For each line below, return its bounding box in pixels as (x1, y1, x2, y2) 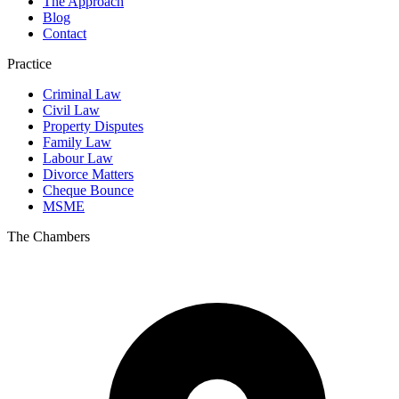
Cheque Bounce (43, 182, 134, 198)
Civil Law (43, 102, 100, 118)
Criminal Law (43, 85, 121, 102)
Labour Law (43, 150, 113, 166)
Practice (7, 55, 52, 71)
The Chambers (7, 228, 90, 244)
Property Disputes (43, 118, 143, 134)
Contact (43, 25, 86, 41)
